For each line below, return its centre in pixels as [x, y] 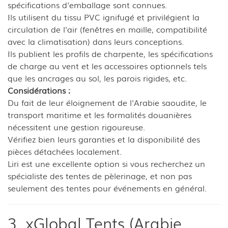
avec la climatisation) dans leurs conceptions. [96, 41]
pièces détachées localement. [65, 151]
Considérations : [39, 90]
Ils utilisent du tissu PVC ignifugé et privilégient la [104, 17]
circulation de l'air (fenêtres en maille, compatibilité [107, 29]
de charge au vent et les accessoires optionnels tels [107, 65]
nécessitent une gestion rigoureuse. [76, 126]
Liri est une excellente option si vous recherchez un [106, 163]
